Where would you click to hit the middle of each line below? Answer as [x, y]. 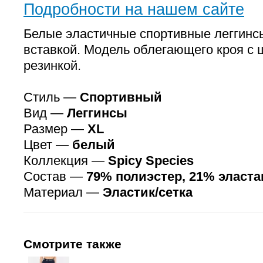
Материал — [63, 192]
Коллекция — [66, 161]
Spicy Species [151, 161]
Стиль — [52, 97]
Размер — [55, 129]
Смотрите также [73, 244]
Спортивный [121, 97]
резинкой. [52, 65]
